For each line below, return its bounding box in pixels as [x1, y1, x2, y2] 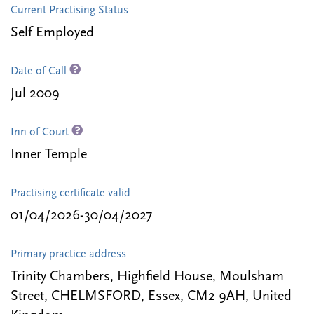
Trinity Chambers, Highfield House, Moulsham [11, 270, 284, 285]
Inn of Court [11, 127, 71, 139]
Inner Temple [11, 148, 87, 163]
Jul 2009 [11, 87, 60, 102]
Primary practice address [11, 249, 126, 261]
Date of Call [11, 66, 69, 78]
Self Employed [11, 26, 94, 41]
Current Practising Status [11, 5, 128, 17]
